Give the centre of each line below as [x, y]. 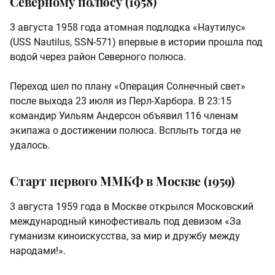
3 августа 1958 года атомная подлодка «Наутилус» [128, 27]
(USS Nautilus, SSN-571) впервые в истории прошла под [136, 42]
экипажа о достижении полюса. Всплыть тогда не [125, 130]
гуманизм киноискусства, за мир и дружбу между [125, 236]
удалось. [30, 145]
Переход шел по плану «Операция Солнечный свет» [128, 86]
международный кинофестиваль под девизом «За [126, 221]
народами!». [38, 250]
